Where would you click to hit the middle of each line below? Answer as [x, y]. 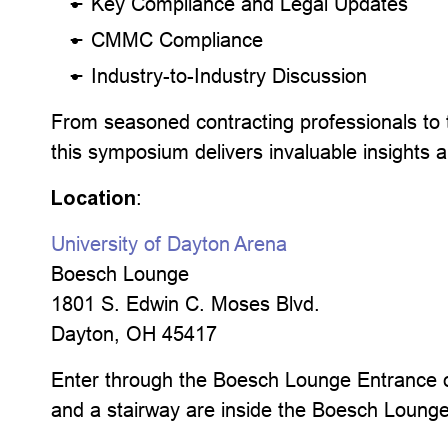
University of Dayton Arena [169, 243]
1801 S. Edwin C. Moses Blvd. [186, 303]
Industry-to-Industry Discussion [229, 75]
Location [94, 198]
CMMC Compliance [177, 39]
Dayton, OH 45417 [140, 333]
